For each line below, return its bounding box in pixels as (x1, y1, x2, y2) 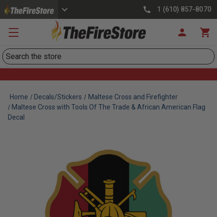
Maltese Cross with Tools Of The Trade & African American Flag (12, 103, 206, 111)
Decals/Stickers (34, 93, 82, 101)
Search (2, 49, 26, 59)
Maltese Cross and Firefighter (88, 93, 178, 101)
